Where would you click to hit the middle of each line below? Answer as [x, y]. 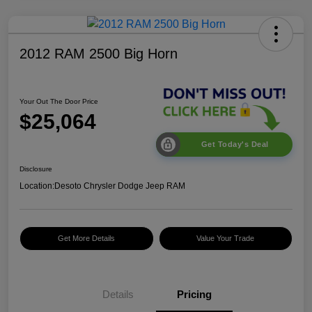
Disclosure [36, 169]
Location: [37, 186]
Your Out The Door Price [59, 101]
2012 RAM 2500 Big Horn [99, 53]
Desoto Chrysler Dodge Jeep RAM [120, 186]
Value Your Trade [226, 239]
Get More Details [87, 239]
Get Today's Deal [235, 145]
